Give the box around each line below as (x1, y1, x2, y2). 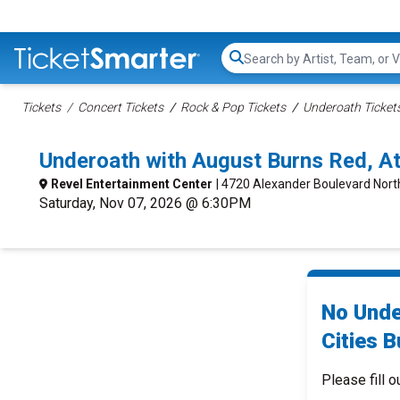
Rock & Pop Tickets (180, 100, 286, 114)
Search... (243, 58, 294, 76)
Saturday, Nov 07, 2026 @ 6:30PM (39, 195, 251, 212)
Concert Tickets (78, 100, 163, 114)
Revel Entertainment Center (51, 177, 212, 191)
